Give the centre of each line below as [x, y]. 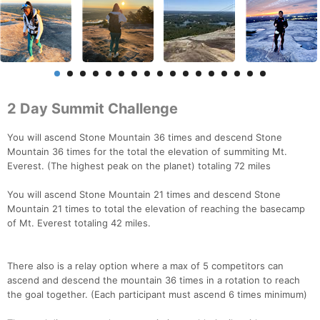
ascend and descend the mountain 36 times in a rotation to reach [154, 280]
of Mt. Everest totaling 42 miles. [79, 223]
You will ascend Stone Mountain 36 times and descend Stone [145, 137]
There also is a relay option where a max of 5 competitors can [145, 266]
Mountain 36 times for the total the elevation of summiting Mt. [147, 152]
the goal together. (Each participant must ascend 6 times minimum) [157, 295]
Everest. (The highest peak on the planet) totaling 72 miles [139, 166]
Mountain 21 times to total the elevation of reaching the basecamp [156, 209]
